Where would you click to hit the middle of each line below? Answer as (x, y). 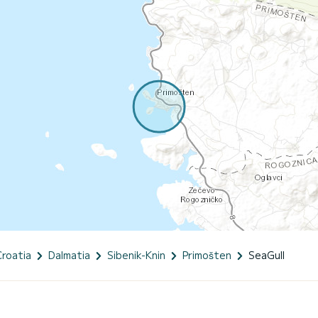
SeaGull (267, 254)
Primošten (207, 254)
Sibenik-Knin (136, 254)
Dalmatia (69, 254)
